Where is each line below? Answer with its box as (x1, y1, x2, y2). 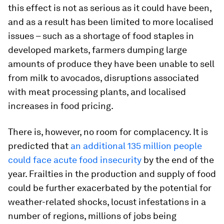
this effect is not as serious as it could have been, (8, 2, 211, 13)
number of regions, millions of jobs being (8, 210, 176, 221)
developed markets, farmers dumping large (8, 44, 187, 55)
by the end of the (141, 154, 214, 165)
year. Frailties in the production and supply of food (8, 168, 216, 179)
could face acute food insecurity (8, 154, 141, 165)
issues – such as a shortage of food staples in (8, 30, 194, 41)
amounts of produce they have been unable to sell (8, 58, 214, 69)
